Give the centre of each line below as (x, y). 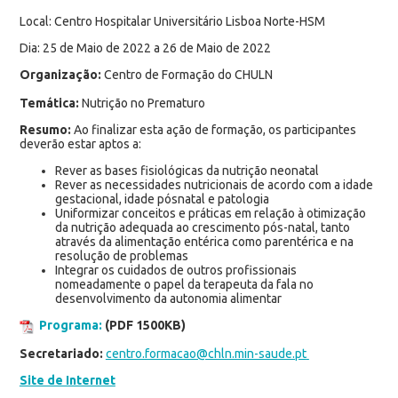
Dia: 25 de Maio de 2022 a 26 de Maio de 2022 (145, 48)
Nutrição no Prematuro (142, 103)
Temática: (49, 103)
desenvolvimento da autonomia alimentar (168, 298)
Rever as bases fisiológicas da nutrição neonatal (188, 170)
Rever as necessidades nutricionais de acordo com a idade (214, 184)
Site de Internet (67, 380)
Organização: (60, 74)
